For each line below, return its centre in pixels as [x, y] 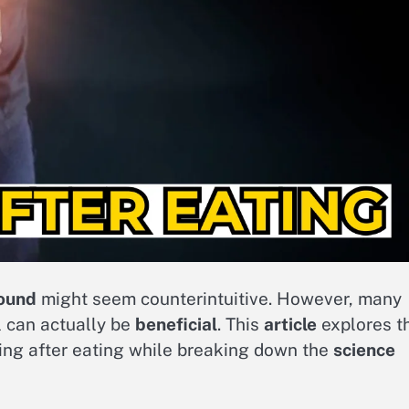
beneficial [176, 325]
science [364, 350]
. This [241, 325]
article [290, 325]
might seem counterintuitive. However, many [219, 299]
